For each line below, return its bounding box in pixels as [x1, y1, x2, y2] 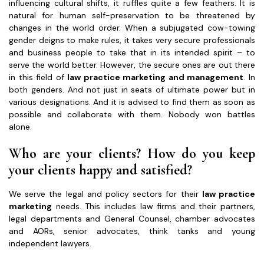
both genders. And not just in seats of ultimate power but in [9, 84, 255, 95]
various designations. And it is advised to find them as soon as [9, 96, 255, 107]
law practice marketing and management [67, 71, 244, 82]
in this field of [9, 71, 68, 82]
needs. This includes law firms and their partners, [52, 200, 255, 212]
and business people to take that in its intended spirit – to [9, 47, 255, 58]
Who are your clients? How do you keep [9, 144, 255, 162]
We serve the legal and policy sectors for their [9, 188, 202, 199]
